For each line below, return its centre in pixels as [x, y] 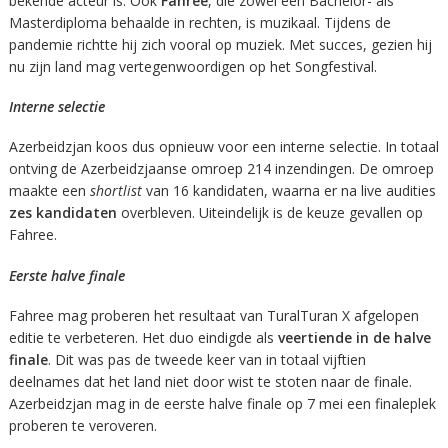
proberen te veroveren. [82, 425]
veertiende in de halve [354, 337]
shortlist [115, 191]
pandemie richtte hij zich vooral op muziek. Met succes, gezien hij [220, 45]
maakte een [49, 191]
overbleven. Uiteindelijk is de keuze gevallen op [269, 213]
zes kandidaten [62, 213]
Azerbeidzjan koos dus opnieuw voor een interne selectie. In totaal [223, 147]
